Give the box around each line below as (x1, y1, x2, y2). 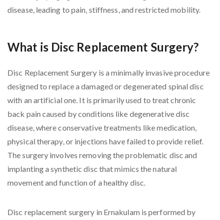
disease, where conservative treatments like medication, (7, 123, 197, 133)
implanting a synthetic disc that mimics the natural (7, 164, 177, 174)
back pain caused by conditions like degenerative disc (7, 109, 190, 119)
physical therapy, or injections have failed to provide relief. (7, 137, 204, 146)
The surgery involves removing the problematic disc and (7, 150, 197, 160)
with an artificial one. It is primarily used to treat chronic (7, 95, 196, 105)
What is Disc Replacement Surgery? (7, 40, 199, 55)
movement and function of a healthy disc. (7, 178, 146, 188)
